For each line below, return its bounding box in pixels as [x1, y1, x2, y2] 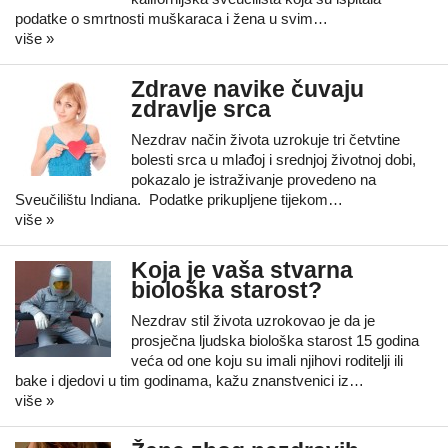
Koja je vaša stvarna [131, 258, 353, 283]
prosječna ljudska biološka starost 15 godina [131, 332, 419, 349]
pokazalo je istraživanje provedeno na [131, 171, 376, 188]
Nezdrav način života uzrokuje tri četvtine [131, 131, 400, 148]
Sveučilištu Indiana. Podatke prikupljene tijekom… [15, 191, 343, 208]
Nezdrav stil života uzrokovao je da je [131, 312, 375, 329]
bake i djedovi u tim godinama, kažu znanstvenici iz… [15, 372, 364, 389]
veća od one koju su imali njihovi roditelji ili [131, 352, 403, 369]
